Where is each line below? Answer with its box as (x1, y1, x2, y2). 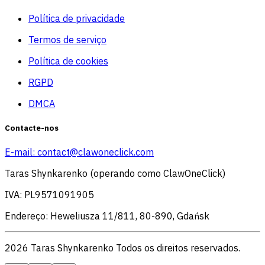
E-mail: (5, 146, 37, 158)
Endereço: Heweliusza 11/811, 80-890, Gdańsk (5, 209, 209, 222)
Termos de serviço (28, 33, 106, 46)
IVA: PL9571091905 (5, 188, 94, 201)
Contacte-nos (5, 122, 59, 133)
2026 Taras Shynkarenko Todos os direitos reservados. (5, 241, 240, 254)
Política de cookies (28, 54, 108, 67)
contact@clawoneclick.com (37, 146, 154, 158)
